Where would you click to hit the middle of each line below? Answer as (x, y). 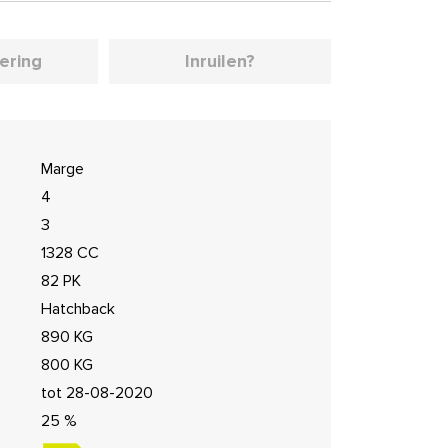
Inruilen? (219, 61)
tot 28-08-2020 (96, 393)
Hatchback (77, 309)
